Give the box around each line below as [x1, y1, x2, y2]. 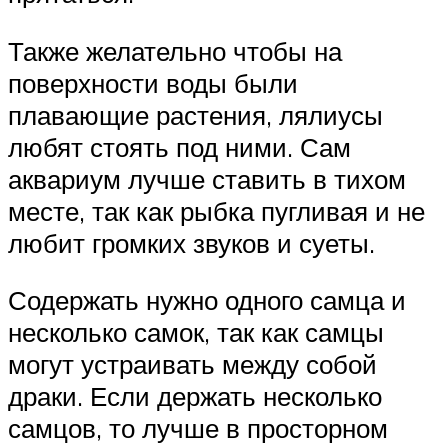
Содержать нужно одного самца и [8, 284, 406, 317]
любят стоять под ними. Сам [8, 130, 351, 163]
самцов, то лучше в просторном [8, 412, 388, 445]
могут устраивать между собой [8, 348, 377, 381]
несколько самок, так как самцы [8, 316, 384, 349]
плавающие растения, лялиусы [8, 98, 383, 131]
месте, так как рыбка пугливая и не [8, 194, 425, 227]
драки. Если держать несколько [8, 380, 382, 413]
